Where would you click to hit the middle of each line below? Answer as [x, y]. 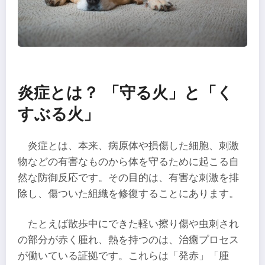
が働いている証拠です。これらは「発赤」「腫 [123, 256]
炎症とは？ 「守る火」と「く [125, 93]
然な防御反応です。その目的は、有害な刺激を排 [128, 177]
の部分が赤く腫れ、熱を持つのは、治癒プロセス [128, 240]
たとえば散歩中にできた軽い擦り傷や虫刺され [134, 224]
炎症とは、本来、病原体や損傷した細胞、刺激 [134, 146]
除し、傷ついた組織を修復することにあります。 [128, 193]
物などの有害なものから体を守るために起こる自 [128, 161]
